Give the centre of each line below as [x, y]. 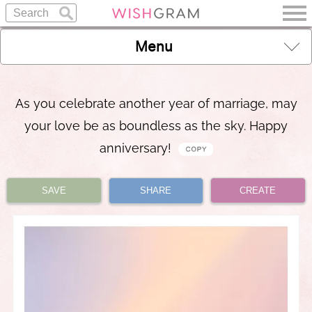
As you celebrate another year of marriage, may [156, 103]
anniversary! [137, 148]
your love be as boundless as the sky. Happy [156, 126]
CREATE [258, 190]
